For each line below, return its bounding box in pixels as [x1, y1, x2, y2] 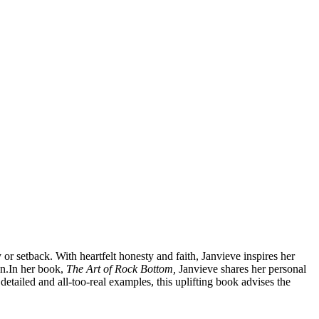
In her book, [9, 262, 66, 275]
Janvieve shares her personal [176, 262, 306, 275]
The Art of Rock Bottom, [66, 262, 176, 275]
